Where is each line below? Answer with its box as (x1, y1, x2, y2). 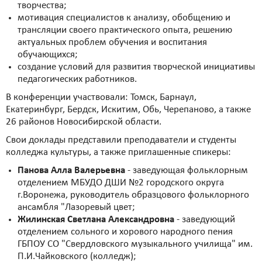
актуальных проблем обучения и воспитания (18, 37, 207, 48)
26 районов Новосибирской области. (6, 117, 161, 127)
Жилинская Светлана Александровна (18, 215, 174, 225)
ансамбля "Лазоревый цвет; (18, 202, 135, 213)
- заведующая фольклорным (125, 166, 248, 176)
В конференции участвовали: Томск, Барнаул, (6, 92, 196, 103)
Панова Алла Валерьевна (18, 166, 125, 176)
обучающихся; (18, 50, 78, 60)
